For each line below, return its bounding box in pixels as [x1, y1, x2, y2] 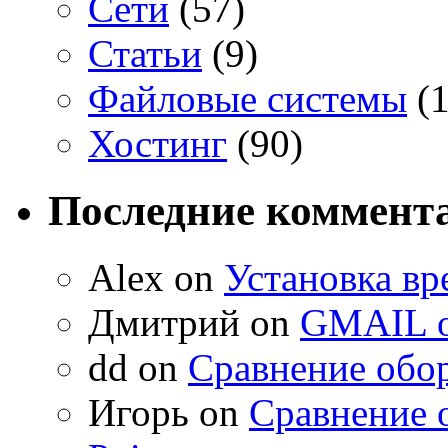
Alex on [88, 255, 224, 299]
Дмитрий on [88, 300, 300, 344]
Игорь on [88, 390, 249, 434]
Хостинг [88, 121, 227, 165]
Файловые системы [88, 76, 407, 120]
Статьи [88, 31, 202, 75]
